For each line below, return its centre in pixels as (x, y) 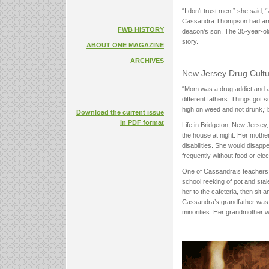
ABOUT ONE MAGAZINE (125, 45)
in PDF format (142, 123)
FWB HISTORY (141, 29)
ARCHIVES (147, 60)
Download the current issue (120, 113)
